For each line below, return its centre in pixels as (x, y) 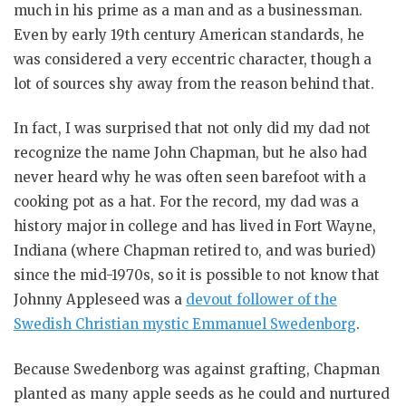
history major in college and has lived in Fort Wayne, (195, 227)
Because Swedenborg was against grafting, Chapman (197, 369)
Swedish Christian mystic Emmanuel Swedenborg (185, 324)
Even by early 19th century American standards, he (189, 34)
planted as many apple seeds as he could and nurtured (202, 393)
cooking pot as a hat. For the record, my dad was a (186, 202)
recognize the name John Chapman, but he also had (190, 153)
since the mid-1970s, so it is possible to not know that (197, 275)
